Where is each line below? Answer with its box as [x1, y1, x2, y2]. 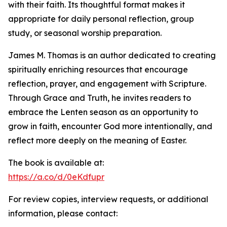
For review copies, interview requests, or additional [8, 194, 208, 205]
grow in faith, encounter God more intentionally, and [8, 121, 212, 132]
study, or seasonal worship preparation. [8, 28, 162, 39]
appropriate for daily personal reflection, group [8, 14, 194, 24]
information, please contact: [8, 208, 118, 219]
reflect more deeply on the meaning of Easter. [8, 135, 186, 146]
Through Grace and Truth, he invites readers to [8, 93, 191, 103]
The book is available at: [8, 158, 104, 168]
